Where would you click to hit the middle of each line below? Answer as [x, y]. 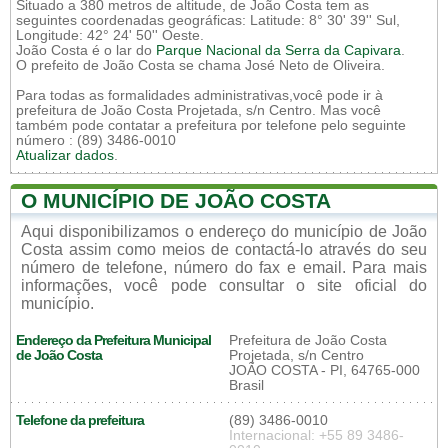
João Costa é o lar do [86, 50]
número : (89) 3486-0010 [96, 140]
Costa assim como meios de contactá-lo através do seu [224, 249]
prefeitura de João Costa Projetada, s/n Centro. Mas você [198, 110]
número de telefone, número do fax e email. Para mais [224, 267]
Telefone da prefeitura [80, 420]
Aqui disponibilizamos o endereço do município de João [224, 231]
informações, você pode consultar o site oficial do [224, 285]
